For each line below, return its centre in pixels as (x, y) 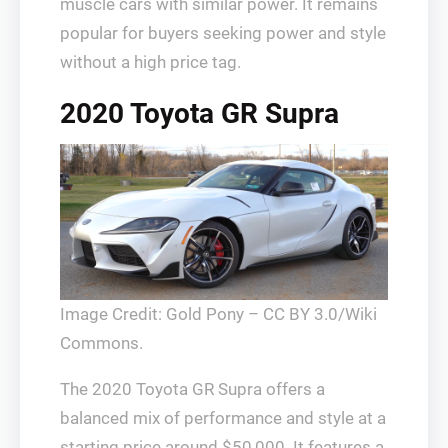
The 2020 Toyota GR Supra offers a (192, 389)
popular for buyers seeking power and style (223, 32)
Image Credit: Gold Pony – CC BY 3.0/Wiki (218, 314)
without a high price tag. (150, 61)
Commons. (101, 343)
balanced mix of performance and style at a (223, 418)
